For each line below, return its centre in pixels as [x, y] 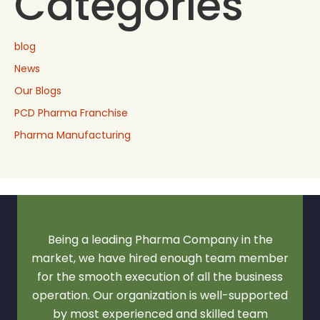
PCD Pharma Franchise [71, 113]
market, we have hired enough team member [160, 259]
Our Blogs [38, 91]
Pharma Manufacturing [72, 135]
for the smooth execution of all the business [160, 277]
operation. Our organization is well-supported [160, 296]
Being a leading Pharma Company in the [160, 240]
